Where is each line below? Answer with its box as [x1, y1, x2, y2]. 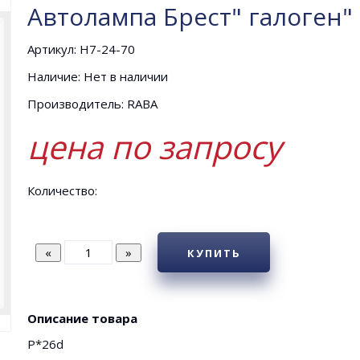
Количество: [27, 182, 97, 198]
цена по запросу [27, 125, 281, 169]
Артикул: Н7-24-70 [27, 41, 135, 57]
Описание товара [27, 310, 137, 326]
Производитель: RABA [27, 96, 157, 112]
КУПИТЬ [186, 246, 241, 260]
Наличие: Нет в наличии [27, 68, 168, 84]
